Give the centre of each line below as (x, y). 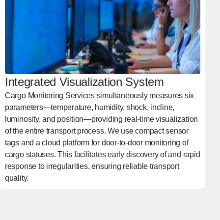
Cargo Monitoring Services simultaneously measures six (99, 96)
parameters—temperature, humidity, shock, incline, (90, 108)
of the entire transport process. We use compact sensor (96, 131)
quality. (17, 178)
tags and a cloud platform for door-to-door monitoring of (96, 143)
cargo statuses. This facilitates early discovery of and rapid (102, 155)
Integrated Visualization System (84, 82)
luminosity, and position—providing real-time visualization (101, 119)
